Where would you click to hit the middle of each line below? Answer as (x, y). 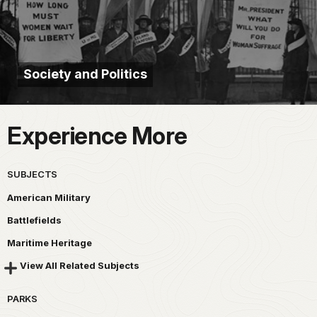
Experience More (97, 136)
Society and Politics (85, 74)
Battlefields (34, 220)
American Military (49, 198)
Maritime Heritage (50, 243)
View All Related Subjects (80, 266)
